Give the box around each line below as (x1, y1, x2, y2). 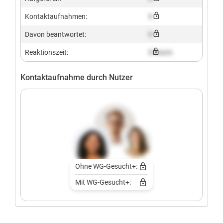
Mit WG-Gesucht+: (75, 178, 131, 186)
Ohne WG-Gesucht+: (75, 162, 137, 170)
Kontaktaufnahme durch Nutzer (20, 73, 133, 82)
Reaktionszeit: (25, 48, 68, 56)
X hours (148, 48, 172, 56)
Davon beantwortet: (25, 30, 86, 38)
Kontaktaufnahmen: (25, 12, 87, 20)
